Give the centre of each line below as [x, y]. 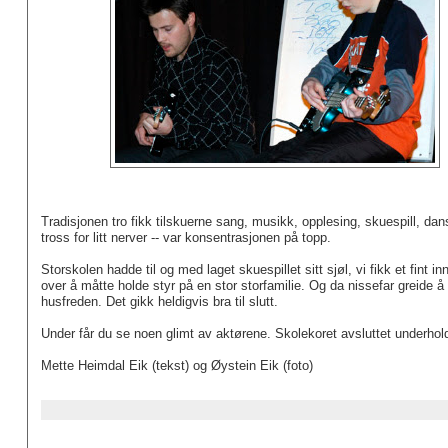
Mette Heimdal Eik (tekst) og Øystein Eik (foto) [176, 366]
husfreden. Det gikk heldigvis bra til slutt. [159, 302]
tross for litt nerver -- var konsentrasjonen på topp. [185, 238]
